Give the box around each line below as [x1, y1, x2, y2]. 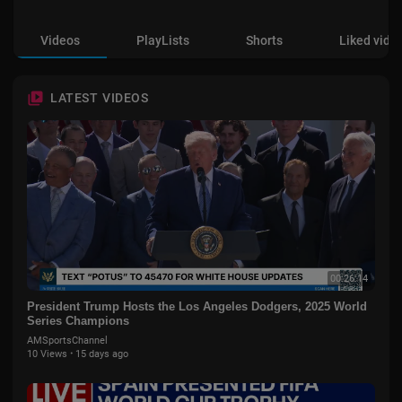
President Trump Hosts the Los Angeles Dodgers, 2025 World [27, 300, 367, 313]
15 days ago [75, 348, 128, 360]
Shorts [246, 33, 283, 48]
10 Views [27, 348, 67, 360]
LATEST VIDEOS [50, 91, 148, 105]
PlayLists [136, 33, 189, 48]
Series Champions [27, 314, 129, 328]
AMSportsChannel [27, 335, 108, 346]
